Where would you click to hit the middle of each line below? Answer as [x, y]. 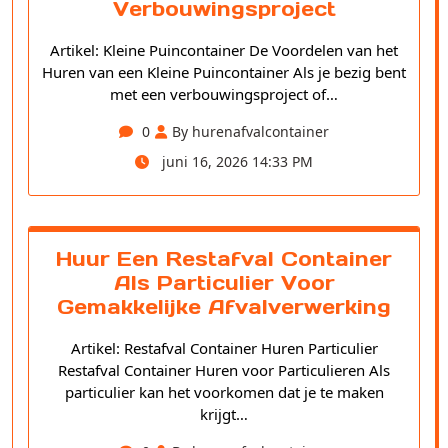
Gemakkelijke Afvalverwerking [224, 307]
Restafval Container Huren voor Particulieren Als [224, 370]
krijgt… [224, 414]
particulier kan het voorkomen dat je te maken [224, 392]
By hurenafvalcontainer [250, 132]
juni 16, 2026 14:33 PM [235, 162]
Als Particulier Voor [224, 283]
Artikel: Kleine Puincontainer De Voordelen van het [224, 50]
